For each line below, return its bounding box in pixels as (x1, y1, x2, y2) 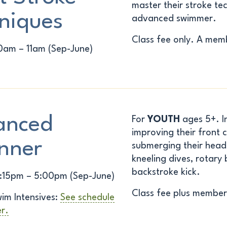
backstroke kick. (131, 168, 200, 177)
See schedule (60, 193, 115, 202)
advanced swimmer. (131, 14, 216, 23)
